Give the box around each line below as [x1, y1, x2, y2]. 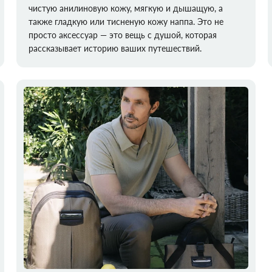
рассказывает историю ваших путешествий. [28, 43, 202, 53]
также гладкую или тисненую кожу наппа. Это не [28, 16, 223, 27]
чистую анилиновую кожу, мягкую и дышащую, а [28, 3, 223, 13]
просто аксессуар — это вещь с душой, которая [28, 30, 217, 40]
